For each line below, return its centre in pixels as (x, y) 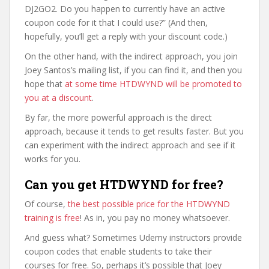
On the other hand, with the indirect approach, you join (131, 56)
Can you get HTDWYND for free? (124, 184)
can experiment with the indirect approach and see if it (130, 145)
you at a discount (58, 98)
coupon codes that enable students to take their (118, 251)
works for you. (53, 159)
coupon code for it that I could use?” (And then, (116, 23)
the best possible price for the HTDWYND (149, 204)
